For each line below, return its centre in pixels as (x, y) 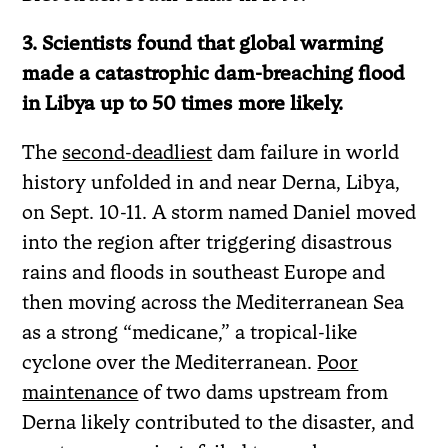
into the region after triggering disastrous (207, 241)
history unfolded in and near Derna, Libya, (211, 181)
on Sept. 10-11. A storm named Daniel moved (219, 211)
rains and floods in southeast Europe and (204, 271)
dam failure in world (306, 151)
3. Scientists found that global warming (203, 42)
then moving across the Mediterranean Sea (213, 301)
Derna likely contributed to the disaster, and (218, 421)
